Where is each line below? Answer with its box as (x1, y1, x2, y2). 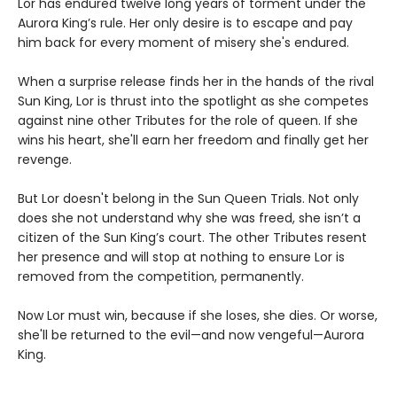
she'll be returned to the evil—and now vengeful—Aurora (18, 326, 364, 345)
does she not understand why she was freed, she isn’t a (18, 209, 361, 228)
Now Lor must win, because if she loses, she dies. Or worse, (18, 307, 378, 325)
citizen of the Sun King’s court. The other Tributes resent (18, 229, 367, 247)
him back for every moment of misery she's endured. (18, 34, 349, 52)
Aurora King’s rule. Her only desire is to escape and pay (18, 14, 353, 33)
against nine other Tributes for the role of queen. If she (18, 112, 358, 130)
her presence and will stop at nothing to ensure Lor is (18, 248, 345, 267)
